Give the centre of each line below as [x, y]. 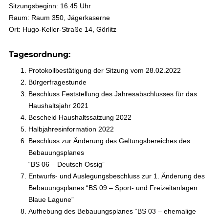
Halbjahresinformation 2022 [71, 129]
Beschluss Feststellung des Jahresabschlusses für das [112, 94]
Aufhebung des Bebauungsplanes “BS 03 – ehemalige [112, 211]
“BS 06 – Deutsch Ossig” [66, 164]
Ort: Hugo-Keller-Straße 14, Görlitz [62, 29]
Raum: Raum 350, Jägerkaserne [59, 18]
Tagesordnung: [39, 55]
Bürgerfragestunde [57, 82]
